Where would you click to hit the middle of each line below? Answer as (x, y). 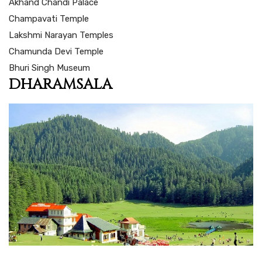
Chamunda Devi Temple (56, 51)
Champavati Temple (49, 18)
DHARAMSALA (61, 84)
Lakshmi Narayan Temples (61, 35)
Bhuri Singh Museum (49, 68)
